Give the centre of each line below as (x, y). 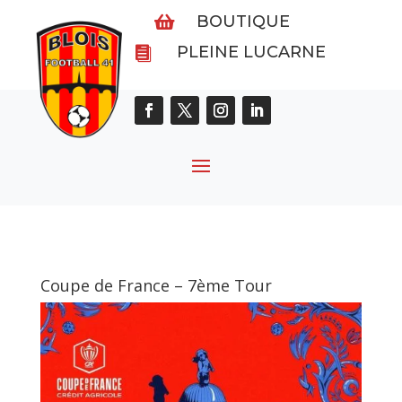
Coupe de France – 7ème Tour (156, 285)
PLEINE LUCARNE (251, 52)
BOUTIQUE (243, 22)
